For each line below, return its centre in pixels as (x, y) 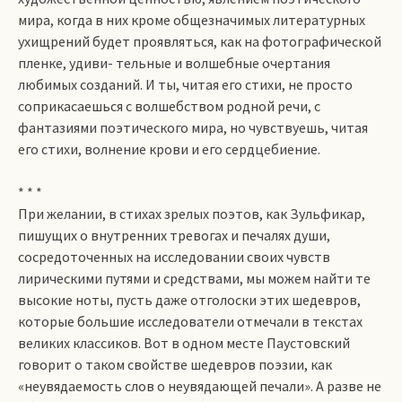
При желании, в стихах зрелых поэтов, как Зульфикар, (192, 214)
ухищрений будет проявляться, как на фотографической (200, 41)
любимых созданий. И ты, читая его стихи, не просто (185, 84)
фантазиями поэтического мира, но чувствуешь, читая (193, 127)
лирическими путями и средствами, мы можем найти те (194, 278)
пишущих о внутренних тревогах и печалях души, (174, 235)
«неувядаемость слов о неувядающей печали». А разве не (200, 386)
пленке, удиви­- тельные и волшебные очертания (174, 63)
